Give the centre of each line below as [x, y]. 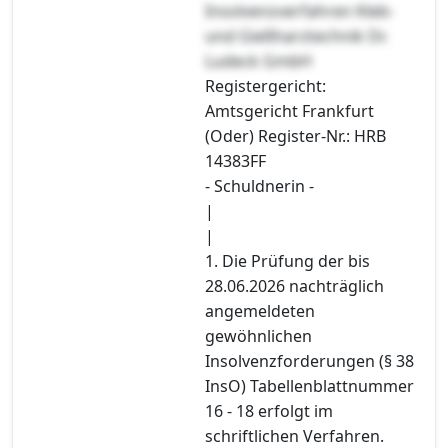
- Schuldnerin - [259, 185]
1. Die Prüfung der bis [287, 260]
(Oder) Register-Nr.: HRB [295, 135]
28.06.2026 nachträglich [294, 285]
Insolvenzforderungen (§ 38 [309, 360]
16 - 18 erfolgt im [269, 410]
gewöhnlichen [258, 335]
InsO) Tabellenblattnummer [309, 385]
